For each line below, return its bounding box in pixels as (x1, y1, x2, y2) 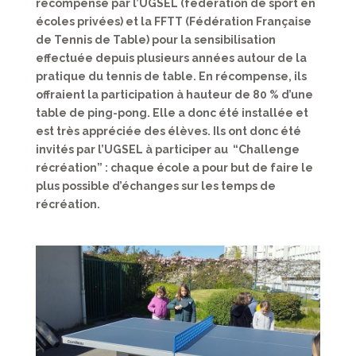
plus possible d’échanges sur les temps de (35, 180, 276, 193)
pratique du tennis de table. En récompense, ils (35, 70, 307, 83)
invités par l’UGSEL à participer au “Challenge (35, 143, 300, 157)
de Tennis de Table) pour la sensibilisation (35, 33, 276, 47)
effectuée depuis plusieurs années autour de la (35, 52, 307, 65)
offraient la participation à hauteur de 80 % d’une (35, 88, 313, 102)
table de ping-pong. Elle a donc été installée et (35, 106, 308, 120)
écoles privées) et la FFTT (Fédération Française (35, 15, 311, 29)
